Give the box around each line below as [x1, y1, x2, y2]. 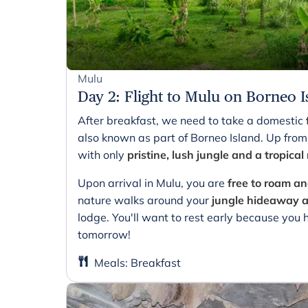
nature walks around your [78, 192, 212, 207]
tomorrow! [78, 227, 131, 241]
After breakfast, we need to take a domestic [78, 113, 303, 127]
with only [78, 147, 127, 162]
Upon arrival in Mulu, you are [78, 175, 228, 190]
